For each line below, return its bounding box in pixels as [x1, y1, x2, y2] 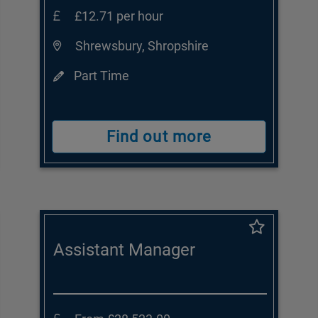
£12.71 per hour [75, 9, 164, 24]
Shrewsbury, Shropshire [75, 38, 209, 54]
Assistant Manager [53, 240, 196, 261]
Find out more [106, 128, 212, 146]
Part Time [71, 68, 130, 84]
